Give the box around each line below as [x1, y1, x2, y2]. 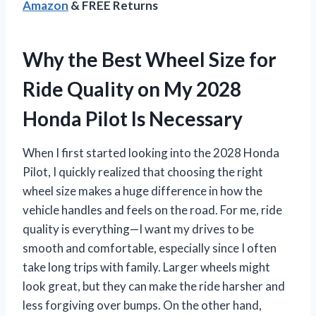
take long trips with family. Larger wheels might [23, 259, 270, 274]
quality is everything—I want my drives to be [23, 221, 254, 236]
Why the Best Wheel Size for [23, 47, 276, 71]
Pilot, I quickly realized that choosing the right [23, 164, 263, 179]
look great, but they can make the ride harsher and [23, 278, 285, 293]
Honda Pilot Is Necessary [23, 106, 243, 130]
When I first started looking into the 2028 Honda [23, 145, 279, 160]
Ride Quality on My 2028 [23, 76, 241, 101]
